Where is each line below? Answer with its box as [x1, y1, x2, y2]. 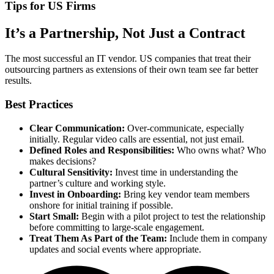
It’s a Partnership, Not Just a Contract [5, 24, 245, 41]
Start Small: [29, 210, 79, 221]
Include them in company [167, 232, 267, 243]
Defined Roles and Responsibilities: [29, 144, 174, 155]
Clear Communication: [29, 122, 125, 133]
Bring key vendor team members [121, 188, 250, 199]
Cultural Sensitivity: [29, 166, 113, 177]
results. [5, 75, 32, 86]
